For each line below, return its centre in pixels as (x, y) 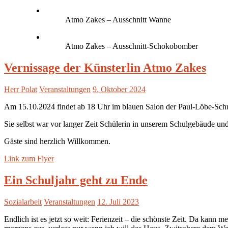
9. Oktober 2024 (119, 90)
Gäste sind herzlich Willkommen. (57, 141)
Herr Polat (21, 90)
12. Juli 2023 (118, 202)
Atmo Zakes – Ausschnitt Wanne (118, 20)
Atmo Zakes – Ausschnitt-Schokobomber (132, 46)
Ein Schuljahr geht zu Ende (76, 180)
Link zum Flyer (29, 159)
